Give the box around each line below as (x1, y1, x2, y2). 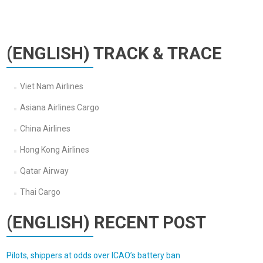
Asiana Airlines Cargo (19, 103, 99, 112)
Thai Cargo (19, 187, 60, 197)
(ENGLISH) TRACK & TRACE (6, 43, 222, 63)
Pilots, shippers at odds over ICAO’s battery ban (6, 251, 180, 260)
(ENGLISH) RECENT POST (6, 213, 206, 232)
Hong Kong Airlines (19, 145, 89, 154)
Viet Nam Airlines (19, 82, 83, 91)
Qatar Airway (19, 166, 69, 176)
